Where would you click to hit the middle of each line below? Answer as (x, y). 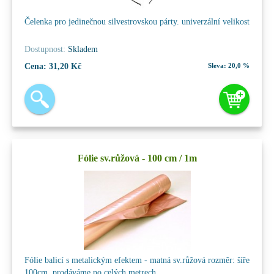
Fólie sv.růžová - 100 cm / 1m (137, 158)
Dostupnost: (45, 49)
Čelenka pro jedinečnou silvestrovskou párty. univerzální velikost (137, 21)
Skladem (82, 49)
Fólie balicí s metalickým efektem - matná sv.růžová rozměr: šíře (137, 260)
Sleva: (217, 65)
